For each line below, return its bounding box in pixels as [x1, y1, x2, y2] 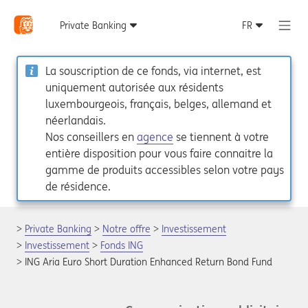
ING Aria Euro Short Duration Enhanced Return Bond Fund [25, 256, 272, 268]
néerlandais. [45, 113, 106, 127]
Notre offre [102, 223, 151, 235]
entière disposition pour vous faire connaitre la [45, 146, 273, 160]
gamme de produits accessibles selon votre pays [45, 163, 284, 177]
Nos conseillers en [45, 130, 137, 144]
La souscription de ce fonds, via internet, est [45, 64, 261, 78]
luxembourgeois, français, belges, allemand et [45, 97, 272, 111]
